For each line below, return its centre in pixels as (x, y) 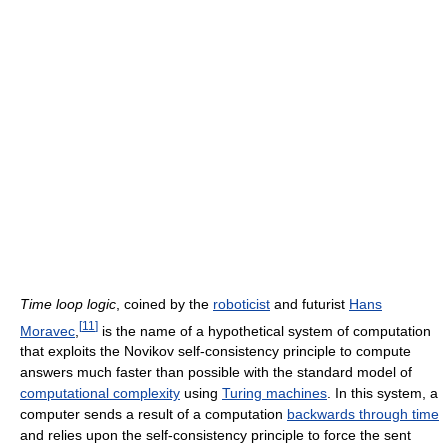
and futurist (309, 303)
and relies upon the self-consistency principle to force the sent (215, 435)
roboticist (241, 303)
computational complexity (100, 393)
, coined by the (164, 303)
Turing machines (274, 393)
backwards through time (363, 414)
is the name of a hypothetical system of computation (264, 330)
